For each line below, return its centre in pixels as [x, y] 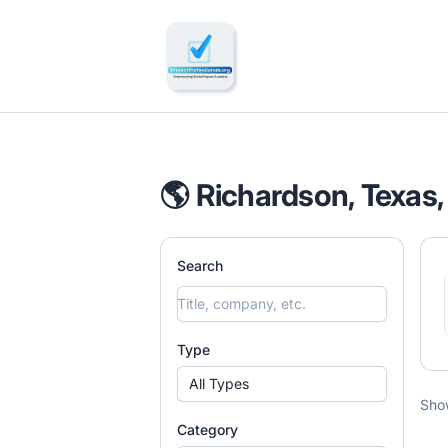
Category [207, 429]
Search [200, 265]
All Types [219, 383]
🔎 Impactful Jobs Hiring [249, 27]
